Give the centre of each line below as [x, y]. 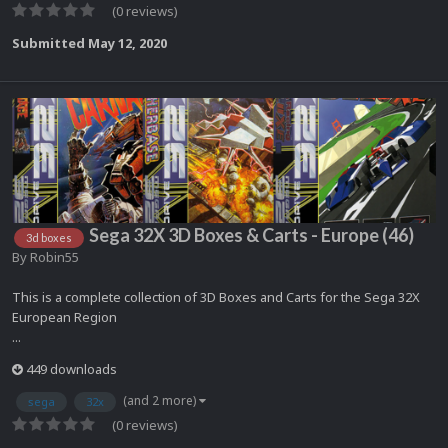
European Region [64, 316]
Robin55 [54, 256]
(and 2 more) [161, 400]
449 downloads [70, 368]
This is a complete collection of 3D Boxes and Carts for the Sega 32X [216, 296]
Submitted [50, 43]
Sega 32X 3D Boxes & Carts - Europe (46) [251, 235]
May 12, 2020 [127, 43]
